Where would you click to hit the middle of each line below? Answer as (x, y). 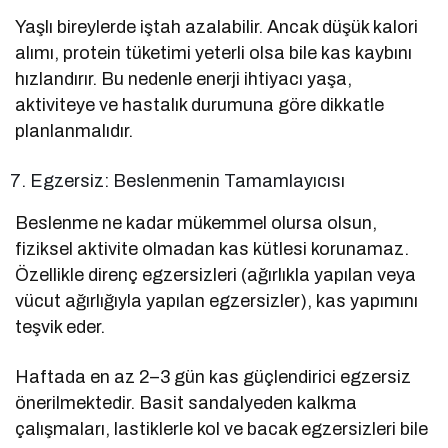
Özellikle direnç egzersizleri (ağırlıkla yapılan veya (216, 274)
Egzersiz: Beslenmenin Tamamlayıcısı (188, 180)
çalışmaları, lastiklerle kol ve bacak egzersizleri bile (222, 428)
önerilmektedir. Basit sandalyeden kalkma (186, 402)
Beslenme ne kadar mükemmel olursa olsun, (196, 222)
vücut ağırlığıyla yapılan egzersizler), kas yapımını (217, 300)
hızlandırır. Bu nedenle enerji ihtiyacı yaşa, (184, 78)
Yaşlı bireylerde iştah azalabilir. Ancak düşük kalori (217, 26)
